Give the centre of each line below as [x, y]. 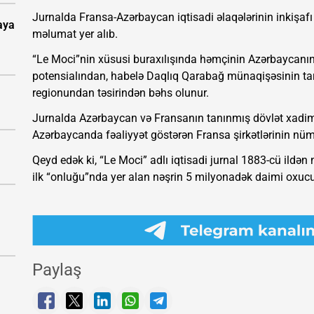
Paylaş [57, 270]
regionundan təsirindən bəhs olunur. [121, 93]
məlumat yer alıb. [75, 34]
